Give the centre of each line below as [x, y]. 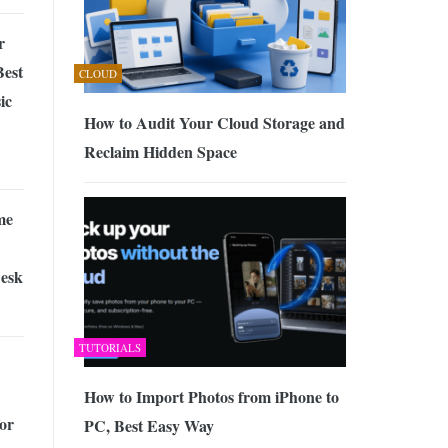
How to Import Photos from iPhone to [211, 397]
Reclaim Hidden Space [160, 151]
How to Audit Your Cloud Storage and [214, 122]
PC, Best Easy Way [148, 426]
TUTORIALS [109, 348]
